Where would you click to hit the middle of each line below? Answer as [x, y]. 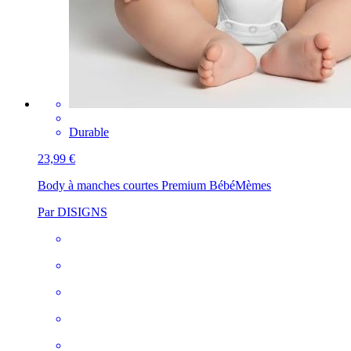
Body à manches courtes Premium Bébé [136, 185]
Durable [89, 132]
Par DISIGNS [72, 212]
